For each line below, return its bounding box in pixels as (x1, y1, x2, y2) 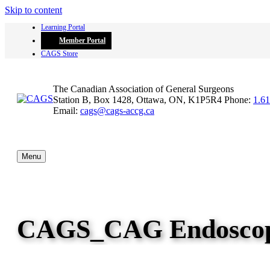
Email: (53, 105, 80, 116)
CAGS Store (41, 49, 78, 58)
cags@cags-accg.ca (80, 105, 154, 116)
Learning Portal (41, 23, 85, 31)
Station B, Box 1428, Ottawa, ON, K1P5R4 (53, 95, 222, 105)
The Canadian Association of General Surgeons (53, 84, 234, 94)
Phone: (224, 95, 253, 105)
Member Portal (59, 36, 105, 45)
